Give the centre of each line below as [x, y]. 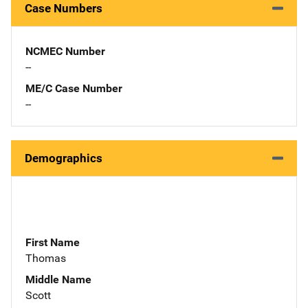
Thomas [46, 258]
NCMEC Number [65, 51]
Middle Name [58, 279]
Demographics [64, 158]
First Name [53, 242]
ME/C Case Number [74, 88]
